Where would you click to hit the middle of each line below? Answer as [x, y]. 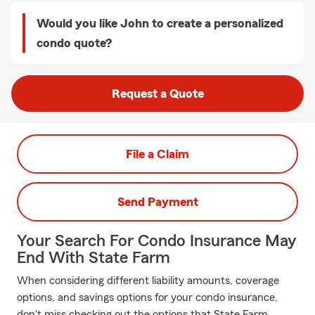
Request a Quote [157, 94]
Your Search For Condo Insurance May [156, 241]
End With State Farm [94, 258]
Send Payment [157, 202]
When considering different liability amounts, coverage [148, 281]
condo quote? [74, 43]
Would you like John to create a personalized [160, 23]
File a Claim [157, 154]
